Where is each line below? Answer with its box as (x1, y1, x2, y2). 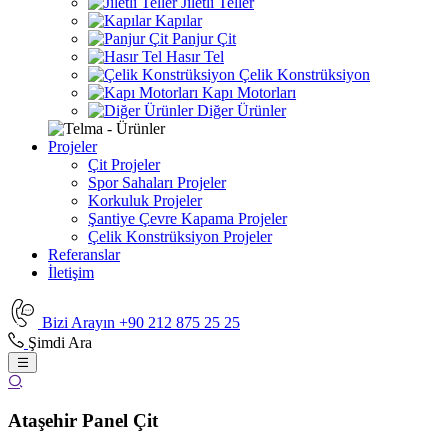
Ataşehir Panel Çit (8, 409, 158, 431)
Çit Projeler (88, 156, 160, 173)
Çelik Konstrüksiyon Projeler (88, 228, 272, 245)
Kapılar (151, 12, 202, 29)
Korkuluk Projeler (88, 192, 202, 209)
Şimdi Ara (27, 333, 92, 351)
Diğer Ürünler (193, 102, 286, 119)
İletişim (48, 264, 94, 281)
